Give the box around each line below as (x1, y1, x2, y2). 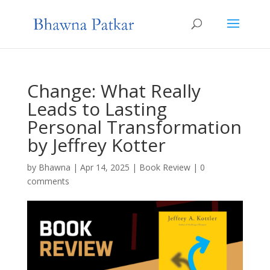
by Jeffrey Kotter (27, 133, 166, 157)
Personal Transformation (27, 115, 242, 139)
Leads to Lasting (27, 96, 167, 121)
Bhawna (38, 162, 71, 173)
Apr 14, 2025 (80, 162, 130, 173)
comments (27, 175, 69, 187)
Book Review (139, 162, 190, 173)
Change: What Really (27, 78, 201, 103)
